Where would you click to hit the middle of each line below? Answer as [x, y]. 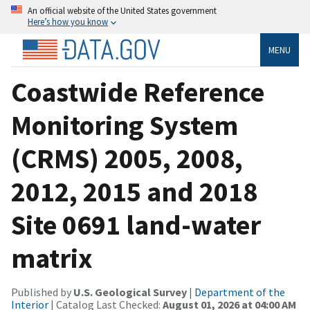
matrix [52, 258]
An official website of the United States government [122, 10]
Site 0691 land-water [136, 225]
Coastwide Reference [138, 92]
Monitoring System [125, 125]
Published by [42, 292]
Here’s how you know [68, 21]
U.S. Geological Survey [130, 292]
